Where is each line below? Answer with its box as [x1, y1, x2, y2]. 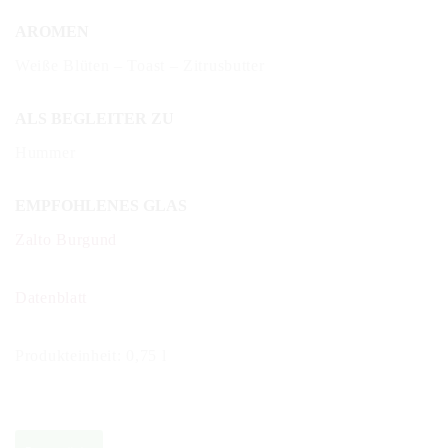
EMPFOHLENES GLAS [15, 197, 187, 215]
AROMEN [15, 22, 89, 40]
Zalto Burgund [15, 231, 118, 249]
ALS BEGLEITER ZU [15, 110, 174, 127]
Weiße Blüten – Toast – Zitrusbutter [15, 57, 265, 74]
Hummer [15, 144, 76, 162]
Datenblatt [15, 289, 87, 307]
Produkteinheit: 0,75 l [15, 347, 167, 365]
